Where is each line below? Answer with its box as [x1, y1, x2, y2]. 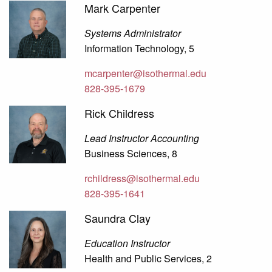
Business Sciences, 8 [84, 146, 178, 161]
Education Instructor [84, 236, 171, 251]
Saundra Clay [84, 210, 151, 226]
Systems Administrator [84, 26, 182, 41]
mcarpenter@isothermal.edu [84, 66, 207, 81]
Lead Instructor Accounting [84, 131, 200, 146]
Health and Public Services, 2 [84, 251, 212, 266]
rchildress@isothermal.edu [84, 171, 200, 186]
